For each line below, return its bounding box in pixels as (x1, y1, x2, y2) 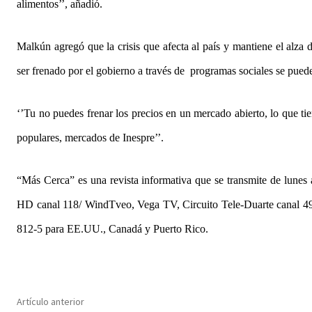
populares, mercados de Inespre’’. (17, 131, 164, 143)
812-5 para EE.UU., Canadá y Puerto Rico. (17, 222, 208, 235)
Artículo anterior (17, 295, 84, 308)
